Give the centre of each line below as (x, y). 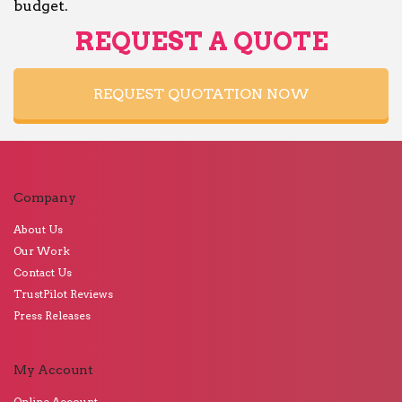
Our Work (42, 251)
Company (45, 197)
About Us (38, 229)
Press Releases (52, 315)
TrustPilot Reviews (63, 294)
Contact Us (43, 272)
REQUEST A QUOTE (201, 41)
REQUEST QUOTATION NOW (201, 94)
